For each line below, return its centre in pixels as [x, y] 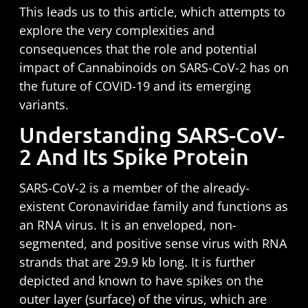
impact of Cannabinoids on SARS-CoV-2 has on [154, 68]
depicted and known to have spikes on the [141, 281]
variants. [44, 105]
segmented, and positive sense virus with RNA [153, 244]
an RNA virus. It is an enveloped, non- [128, 225]
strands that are [66, 262]
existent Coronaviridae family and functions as [153, 207]
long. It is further [205, 262]
